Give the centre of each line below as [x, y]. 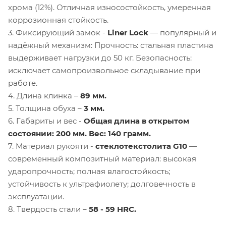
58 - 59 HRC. [112, 209]
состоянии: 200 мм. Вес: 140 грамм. [79, 133]
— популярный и [182, 32]
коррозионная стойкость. [58, 20]
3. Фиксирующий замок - [58, 32]
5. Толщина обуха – [46, 108]
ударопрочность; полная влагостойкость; [89, 171]
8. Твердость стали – [48, 209]
